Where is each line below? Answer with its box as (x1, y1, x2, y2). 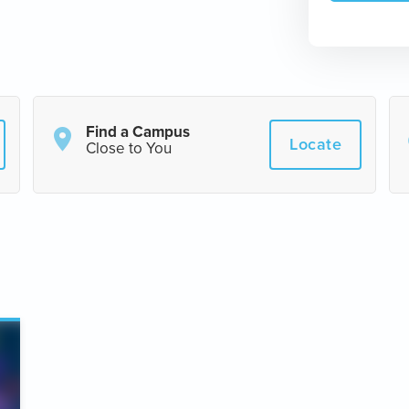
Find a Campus (86, 121, 190, 143)
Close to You (86, 137, 172, 160)
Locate (289, 132, 341, 156)
